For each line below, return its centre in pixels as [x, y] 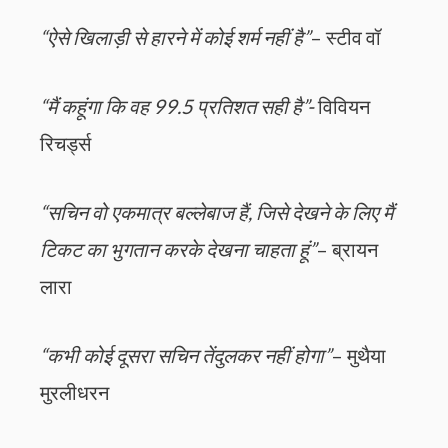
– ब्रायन [347, 249]
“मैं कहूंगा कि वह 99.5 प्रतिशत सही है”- [177, 106]
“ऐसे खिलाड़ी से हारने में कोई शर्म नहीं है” [175, 37]
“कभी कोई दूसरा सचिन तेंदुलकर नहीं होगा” [185, 355]
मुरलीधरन [74, 392]
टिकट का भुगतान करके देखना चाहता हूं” [178, 249]
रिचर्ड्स [65, 143]
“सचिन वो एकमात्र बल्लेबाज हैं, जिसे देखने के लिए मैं [216, 212]
